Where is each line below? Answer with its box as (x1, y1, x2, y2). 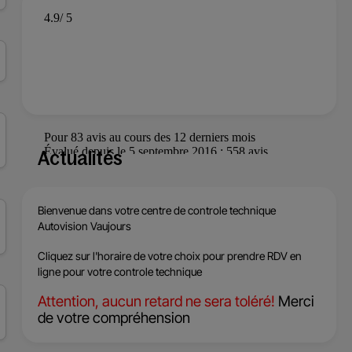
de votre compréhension (38, 309, 190, 327)
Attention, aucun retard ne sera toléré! (38, 292, 275, 310)
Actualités (38, 148, 123, 169)
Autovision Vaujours (38, 219, 131, 233)
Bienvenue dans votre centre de (38, 203, 188, 217)
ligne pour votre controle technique (38, 265, 202, 278)
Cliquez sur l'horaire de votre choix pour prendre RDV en (38, 249, 302, 262)
